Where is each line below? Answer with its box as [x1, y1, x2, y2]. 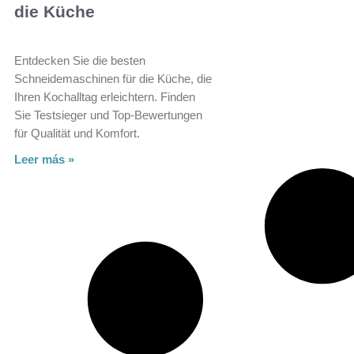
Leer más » [14, 153, 74, 167]
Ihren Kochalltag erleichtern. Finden [14, 90, 195, 104]
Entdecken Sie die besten [14, 54, 145, 68]
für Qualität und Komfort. [14, 126, 140, 141]
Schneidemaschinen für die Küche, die [14, 72, 212, 86]
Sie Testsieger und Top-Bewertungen [14, 108, 202, 122]
